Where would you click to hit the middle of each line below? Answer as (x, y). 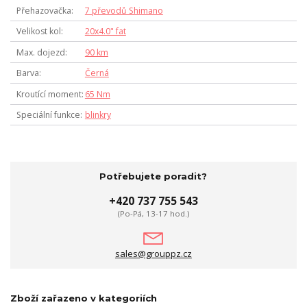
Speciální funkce (48, 115)
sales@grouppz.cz (153, 253)
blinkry (98, 115)
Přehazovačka (44, 10)
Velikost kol (38, 32)
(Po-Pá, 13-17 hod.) (153, 213)
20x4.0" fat (105, 32)
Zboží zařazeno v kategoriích (84, 298)
